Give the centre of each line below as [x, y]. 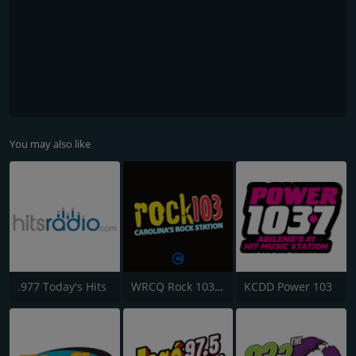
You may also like [50, 144]
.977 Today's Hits [62, 286]
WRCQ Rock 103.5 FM [219, 286]
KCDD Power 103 [288, 286]
